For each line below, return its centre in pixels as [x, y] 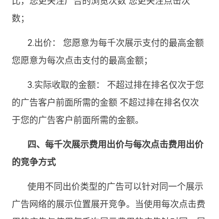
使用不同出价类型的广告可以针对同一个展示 [116, 186]
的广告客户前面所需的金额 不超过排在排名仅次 [106, 102]
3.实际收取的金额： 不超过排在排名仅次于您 [116, 85]
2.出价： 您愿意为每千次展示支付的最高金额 [116, 43]
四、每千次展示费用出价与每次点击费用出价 [116, 144]
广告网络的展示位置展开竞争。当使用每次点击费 [109, 204]
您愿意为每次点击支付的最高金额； [82, 60]
